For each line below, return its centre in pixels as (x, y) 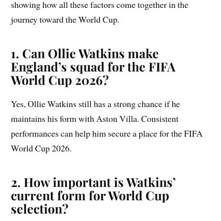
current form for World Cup (90, 195)
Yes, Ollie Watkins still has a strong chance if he (96, 103)
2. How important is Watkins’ (93, 182)
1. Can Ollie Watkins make (85, 53)
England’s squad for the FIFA (93, 66)
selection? (40, 208)
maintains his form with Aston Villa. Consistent (95, 118)
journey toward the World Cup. (65, 19)
